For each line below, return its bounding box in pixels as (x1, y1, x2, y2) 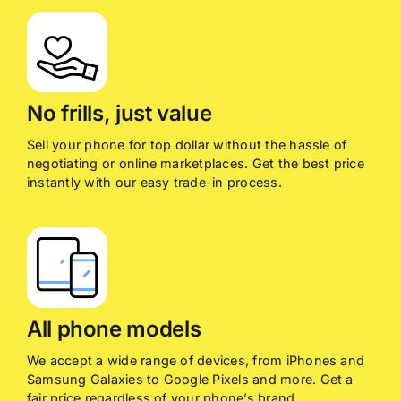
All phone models (26, 316, 201, 343)
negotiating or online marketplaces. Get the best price (26, 156, 364, 172)
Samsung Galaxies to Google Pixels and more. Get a (26, 371, 354, 388)
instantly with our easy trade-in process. (26, 175, 282, 191)
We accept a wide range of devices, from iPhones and (26, 353, 365, 369)
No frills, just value (26, 100, 212, 127)
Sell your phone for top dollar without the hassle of (26, 137, 347, 153)
